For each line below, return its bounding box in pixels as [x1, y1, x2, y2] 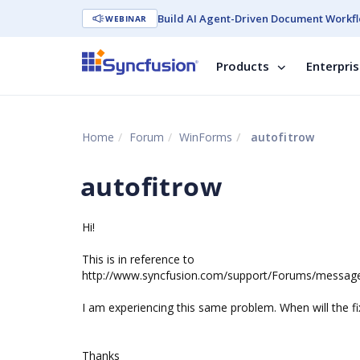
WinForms [179, 129, 232, 145]
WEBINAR [105, 13, 147, 24]
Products [216, 58, 269, 74]
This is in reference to [82, 252, 194, 267]
